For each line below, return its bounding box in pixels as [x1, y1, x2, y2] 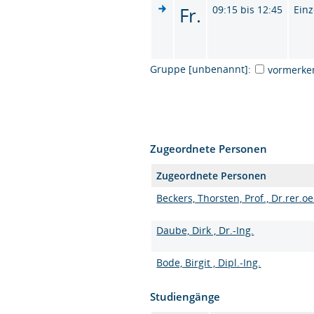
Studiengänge [150, 289, 221, 303]
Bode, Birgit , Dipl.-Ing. [156, 255, 261, 269]
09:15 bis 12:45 [212, 2, 283, 16]
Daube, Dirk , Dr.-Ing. [156, 223, 254, 237]
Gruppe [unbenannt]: [150, 62, 252, 76]
